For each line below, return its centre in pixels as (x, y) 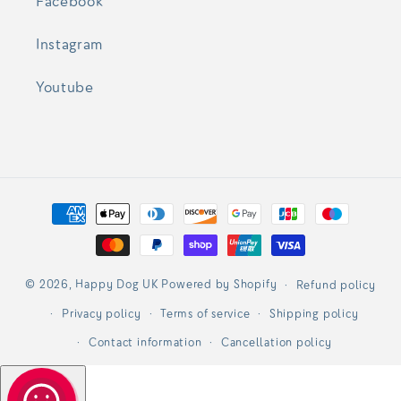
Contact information (145, 342)
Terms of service (205, 314)
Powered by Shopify (219, 284)
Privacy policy (101, 314)
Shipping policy (314, 314)
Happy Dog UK (117, 284)
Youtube (65, 87)
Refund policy (336, 285)
